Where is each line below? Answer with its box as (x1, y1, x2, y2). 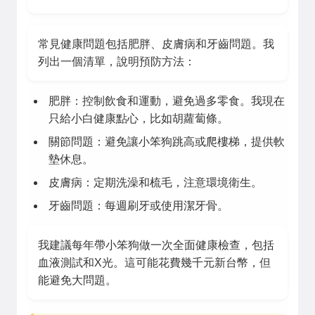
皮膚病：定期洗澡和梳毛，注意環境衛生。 (49, 176, 262, 188)
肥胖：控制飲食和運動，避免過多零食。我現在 (49, 95, 285, 107)
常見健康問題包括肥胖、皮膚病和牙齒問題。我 (38, 38, 274, 50)
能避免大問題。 (38, 274, 117, 286)
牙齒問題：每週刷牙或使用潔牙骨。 (49, 200, 229, 212)
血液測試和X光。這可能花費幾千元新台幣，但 (38, 257, 271, 269)
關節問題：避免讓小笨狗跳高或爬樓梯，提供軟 (49, 136, 285, 148)
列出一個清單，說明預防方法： (38, 56, 195, 67)
